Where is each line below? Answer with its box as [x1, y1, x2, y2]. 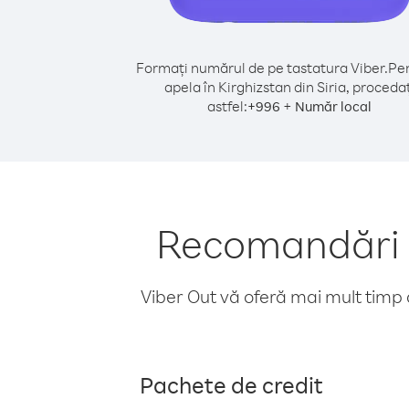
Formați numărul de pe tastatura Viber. [135, 58, 388, 77]
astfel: [207, 97, 247, 115]
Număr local [295, 98, 372, 115]
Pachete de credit [140, 370, 323, 399]
